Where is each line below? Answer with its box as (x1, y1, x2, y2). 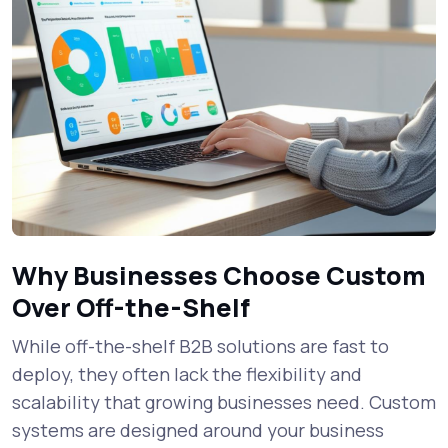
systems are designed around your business (12, 418, 384, 443)
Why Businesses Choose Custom (12, 258, 426, 294)
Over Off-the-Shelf (12, 290, 250, 326)
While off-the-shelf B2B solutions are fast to (12, 334, 389, 359)
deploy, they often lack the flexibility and (12, 362, 362, 387)
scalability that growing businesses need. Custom (12, 390, 436, 415)
